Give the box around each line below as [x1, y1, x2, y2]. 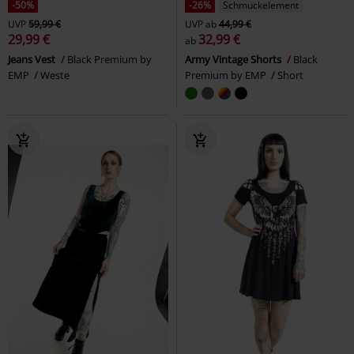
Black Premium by [67, 52, 152, 67]
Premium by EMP [185, 68, 269, 83]
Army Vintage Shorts [185, 52, 284, 67]
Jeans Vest [8, 52, 58, 67]
